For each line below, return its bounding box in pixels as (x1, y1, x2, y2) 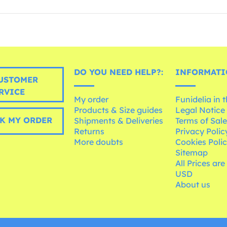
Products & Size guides (74, 104, 163, 115)
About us (175, 179, 211, 190)
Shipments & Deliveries (74, 115, 164, 126)
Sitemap (175, 147, 208, 158)
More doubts (74, 136, 124, 147)
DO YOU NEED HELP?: (74, 66, 164, 77)
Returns (74, 126, 105, 136)
